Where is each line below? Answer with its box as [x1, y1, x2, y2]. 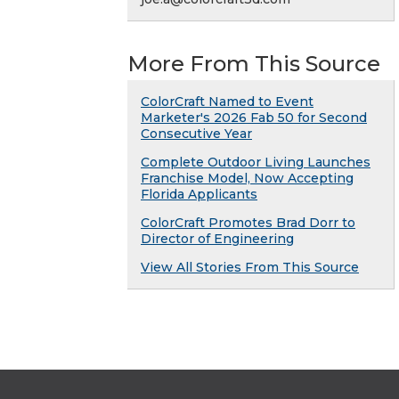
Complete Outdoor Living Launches [141, 154, 370, 171]
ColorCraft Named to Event [141, 94, 313, 110]
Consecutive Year [141, 126, 252, 142]
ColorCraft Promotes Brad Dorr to [141, 215, 355, 232]
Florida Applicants [141, 186, 257, 203]
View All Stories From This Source [141, 259, 359, 276]
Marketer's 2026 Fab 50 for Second [141, 110, 367, 126]
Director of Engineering [141, 231, 294, 248]
